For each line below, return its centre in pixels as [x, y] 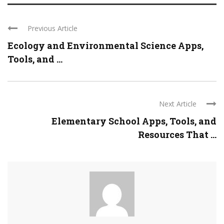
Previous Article [52, 28]
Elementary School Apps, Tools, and [134, 121]
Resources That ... [177, 135]
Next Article [178, 104]
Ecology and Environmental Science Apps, [105, 46]
